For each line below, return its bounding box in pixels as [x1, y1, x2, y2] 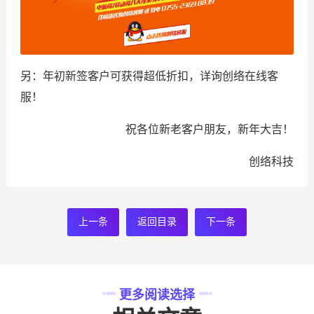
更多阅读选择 [115, 287, 198, 302]
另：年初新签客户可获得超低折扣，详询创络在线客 [20, 69, 278, 82]
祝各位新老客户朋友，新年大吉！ [125, 123, 294, 135]
